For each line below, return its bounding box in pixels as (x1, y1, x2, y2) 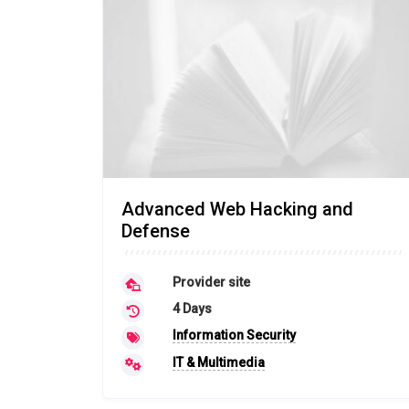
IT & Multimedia (172, 354, 265, 370)
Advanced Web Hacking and (121, 198, 353, 220)
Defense (121, 220, 190, 242)
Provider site (172, 275, 250, 289)
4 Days (172, 301, 212, 317)
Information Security (172, 328, 296, 343)
